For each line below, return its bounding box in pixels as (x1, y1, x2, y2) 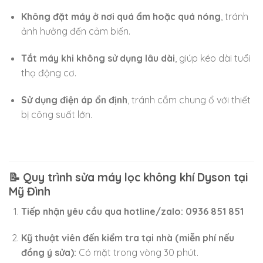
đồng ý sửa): (21, 247, 76, 259)
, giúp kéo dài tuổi (174, 52, 251, 64)
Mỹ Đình (9, 184, 50, 199)
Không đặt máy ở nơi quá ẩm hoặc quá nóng (21, 10, 221, 22)
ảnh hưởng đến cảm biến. (21, 25, 130, 37)
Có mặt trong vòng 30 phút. (76, 247, 198, 259)
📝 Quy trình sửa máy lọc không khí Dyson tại (9, 170, 248, 185)
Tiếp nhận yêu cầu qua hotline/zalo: (21, 205, 183, 217)
